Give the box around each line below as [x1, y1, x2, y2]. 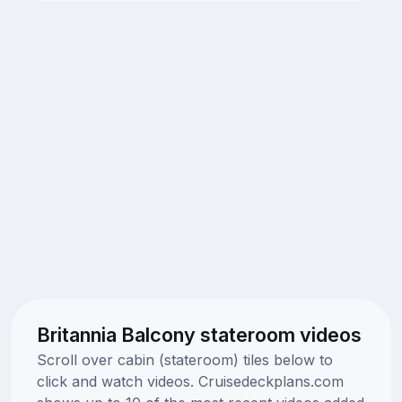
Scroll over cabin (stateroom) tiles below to [36, 350, 333, 369]
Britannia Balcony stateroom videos [36, 322, 362, 346]
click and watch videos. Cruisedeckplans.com [36, 371, 344, 390]
